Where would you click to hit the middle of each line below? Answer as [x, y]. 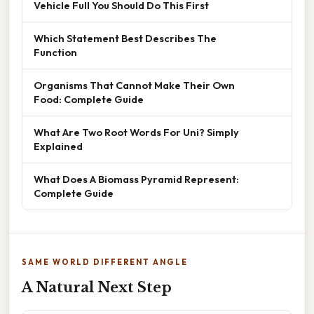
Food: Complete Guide [89, 100]
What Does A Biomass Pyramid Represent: [136, 179]
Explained [58, 146]
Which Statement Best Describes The [125, 39]
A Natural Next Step [97, 288]
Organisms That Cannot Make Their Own [134, 86]
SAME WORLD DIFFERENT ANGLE [105, 262]
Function [55, 53]
